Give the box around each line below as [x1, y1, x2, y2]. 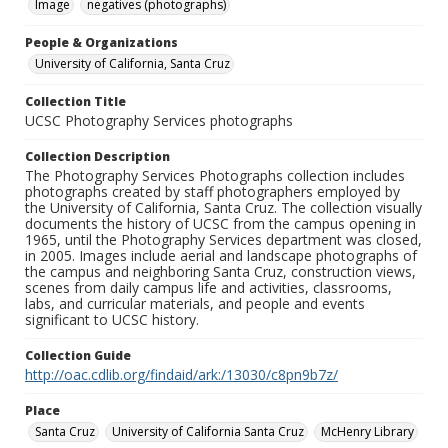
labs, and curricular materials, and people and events [25, 294, 365, 314]
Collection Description [25, 148, 170, 166]
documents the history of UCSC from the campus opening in [25, 214, 416, 234]
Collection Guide [25, 347, 131, 365]
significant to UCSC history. [25, 310, 199, 330]
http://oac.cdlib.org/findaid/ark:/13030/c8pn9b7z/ [25, 365, 338, 385]
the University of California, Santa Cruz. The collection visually [25, 198, 422, 218]
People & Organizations [25, 34, 178, 52]
